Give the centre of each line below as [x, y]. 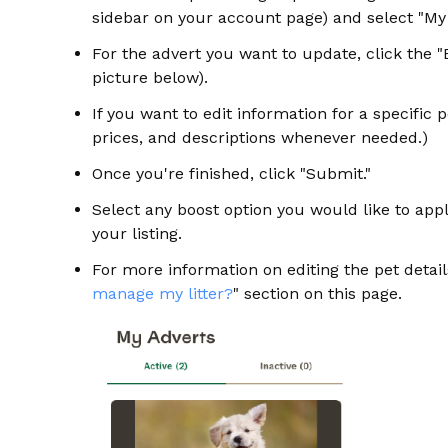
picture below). [150, 77]
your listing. [137, 233]
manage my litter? [162, 293]
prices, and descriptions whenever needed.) [260, 137]
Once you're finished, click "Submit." [231, 173]
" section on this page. [317, 293]
